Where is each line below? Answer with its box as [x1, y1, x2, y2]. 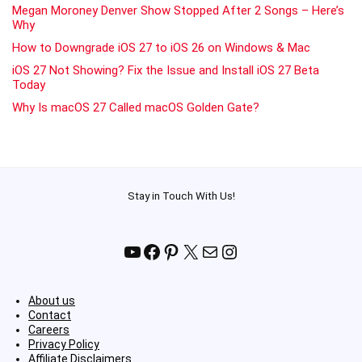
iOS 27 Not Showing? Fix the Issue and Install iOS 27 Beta [12, 62, 319, 78]
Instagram [219, 239, 309, 263]
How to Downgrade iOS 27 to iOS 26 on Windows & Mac [12, 40, 310, 55]
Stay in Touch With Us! [127, 189, 235, 202]
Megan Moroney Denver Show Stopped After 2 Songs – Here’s [12, 2, 344, 18]
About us [28, 293, 75, 307]
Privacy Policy [28, 337, 99, 351]
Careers [28, 322, 69, 336]
